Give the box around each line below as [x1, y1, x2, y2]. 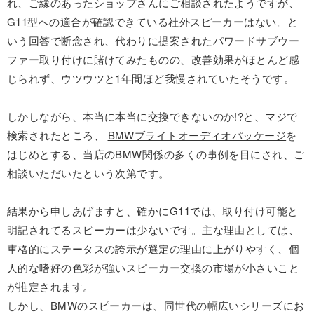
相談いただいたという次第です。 [7, 165, 170, 180]
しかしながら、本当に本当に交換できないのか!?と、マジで [7, 108, 298, 123]
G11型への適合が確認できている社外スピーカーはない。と [7, 13, 299, 29]
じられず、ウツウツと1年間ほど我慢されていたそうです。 [7, 70, 295, 86]
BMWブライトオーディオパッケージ [107, 127, 287, 142]
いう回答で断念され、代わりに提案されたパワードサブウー [7, 32, 300, 48]
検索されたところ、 [7, 127, 108, 142]
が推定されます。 [7, 278, 94, 294]
